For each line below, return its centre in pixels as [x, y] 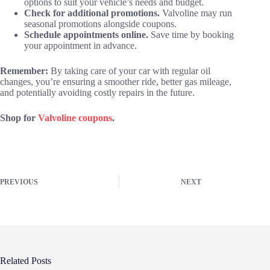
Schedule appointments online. [87, 34]
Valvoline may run [197, 13]
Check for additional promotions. [93, 13]
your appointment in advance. [80, 45]
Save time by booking [192, 34]
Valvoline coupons [75, 118]
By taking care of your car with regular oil [129, 71]
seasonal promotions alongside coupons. [100, 24]
